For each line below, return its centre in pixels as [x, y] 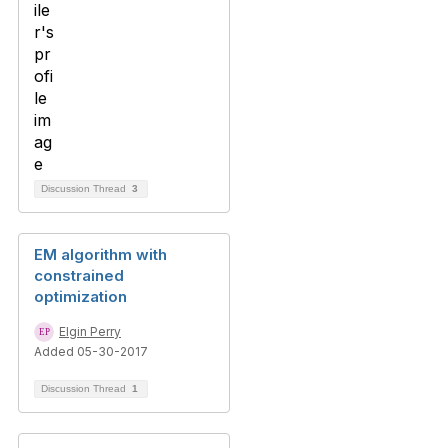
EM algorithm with [100, 254]
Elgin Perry [90, 331]
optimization [80, 296]
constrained [79, 275]
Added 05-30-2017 [91, 351]
